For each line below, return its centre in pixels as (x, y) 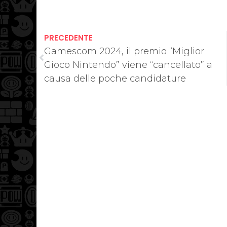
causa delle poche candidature (115, 78)
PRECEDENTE (68, 37)
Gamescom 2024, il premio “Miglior (124, 51)
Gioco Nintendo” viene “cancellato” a (128, 65)
